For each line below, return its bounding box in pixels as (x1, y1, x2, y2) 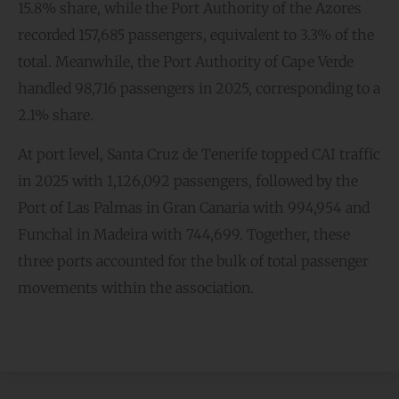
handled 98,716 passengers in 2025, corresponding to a (18, 79, 380, 98)
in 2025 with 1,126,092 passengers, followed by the (18, 172, 358, 191)
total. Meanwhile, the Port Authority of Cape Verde (18, 53, 354, 71)
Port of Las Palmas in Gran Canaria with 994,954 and (18, 199, 370, 217)
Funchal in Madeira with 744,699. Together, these (18, 225, 350, 244)
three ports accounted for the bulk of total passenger (18, 252, 369, 271)
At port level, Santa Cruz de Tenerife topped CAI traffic (18, 145, 380, 164)
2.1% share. (18, 106, 94, 125)
